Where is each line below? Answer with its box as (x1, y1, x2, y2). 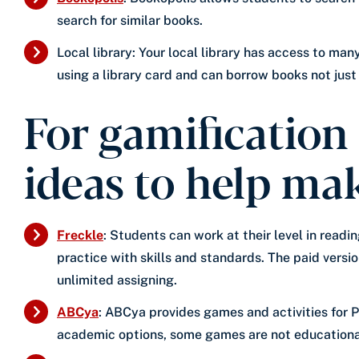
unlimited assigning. (57, 272, 177, 288)
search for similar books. (57, 12, 203, 28)
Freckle (57, 227, 103, 243)
